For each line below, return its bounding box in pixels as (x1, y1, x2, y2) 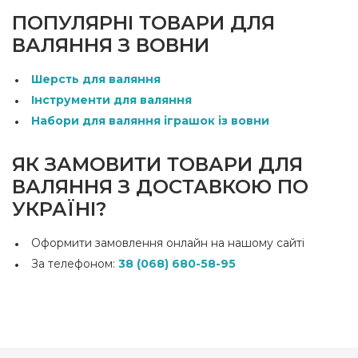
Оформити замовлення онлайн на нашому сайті (31, 235, 304, 250)
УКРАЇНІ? (12, 197, 106, 221)
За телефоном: (31, 256, 118, 271)
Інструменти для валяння (31, 92, 192, 107)
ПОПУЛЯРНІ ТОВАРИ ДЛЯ (12, 10, 275, 34)
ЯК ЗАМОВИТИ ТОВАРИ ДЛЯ (12, 152, 303, 176)
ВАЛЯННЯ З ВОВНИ (12, 33, 209, 57)
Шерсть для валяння (31, 71, 161, 86)
